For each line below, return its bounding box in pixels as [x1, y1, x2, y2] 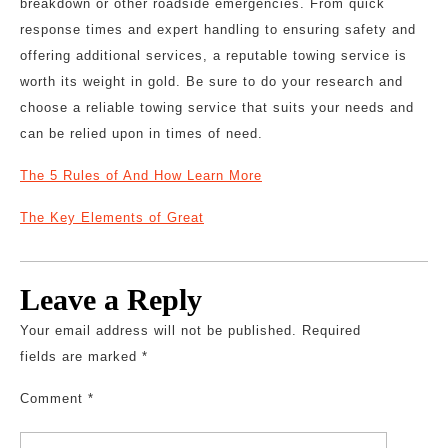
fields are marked [20, 349, 142, 364]
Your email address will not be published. [20, 323, 297, 338]
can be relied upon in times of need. [20, 126, 263, 141]
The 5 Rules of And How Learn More [20, 168, 262, 183]
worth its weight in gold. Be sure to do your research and [20, 74, 403, 89]
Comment [20, 391, 88, 406]
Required [302, 323, 361, 338]
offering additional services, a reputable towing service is [20, 48, 407, 63]
